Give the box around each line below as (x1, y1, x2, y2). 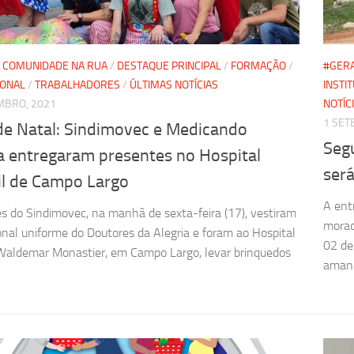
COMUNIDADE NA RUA (2, 58, 107, 73)
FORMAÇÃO (231, 58, 286, 73)
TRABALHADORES (35, 77, 120, 92)
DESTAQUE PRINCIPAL (117, 58, 221, 73)
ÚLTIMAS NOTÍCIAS (130, 77, 218, 92)
